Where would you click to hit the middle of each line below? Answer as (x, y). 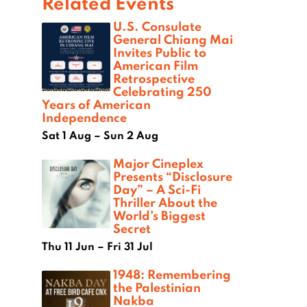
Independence (84, 117)
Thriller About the (165, 202)
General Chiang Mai (173, 39)
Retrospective (154, 78)
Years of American (96, 104)
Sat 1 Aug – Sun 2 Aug (100, 135)
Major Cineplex (158, 163)
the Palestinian (157, 287)
